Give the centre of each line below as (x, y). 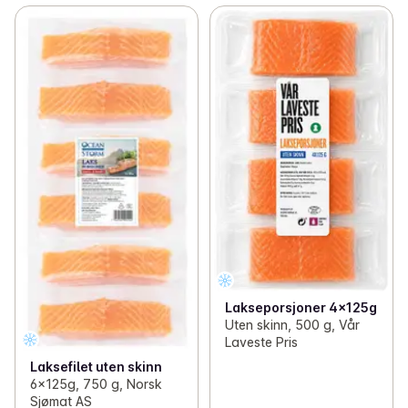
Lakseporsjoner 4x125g (301, 307)
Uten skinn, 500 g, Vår (292, 324)
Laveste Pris (261, 342)
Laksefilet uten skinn (96, 367)
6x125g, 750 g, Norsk (96, 384)
